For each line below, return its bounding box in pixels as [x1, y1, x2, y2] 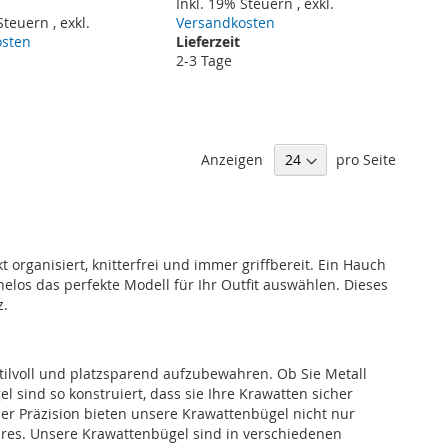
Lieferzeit [176, 32, 241, 52]
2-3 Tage [176, 51, 233, 71]
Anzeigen [201, 149, 263, 169]
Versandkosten [176, 13, 276, 33]
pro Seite [336, 149, 396, 169]
